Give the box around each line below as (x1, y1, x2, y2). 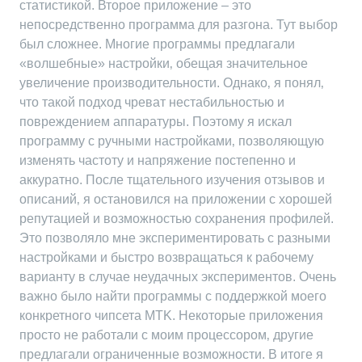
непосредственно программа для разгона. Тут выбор (19, 18, 338, 32)
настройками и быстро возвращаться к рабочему (19, 250, 314, 264)
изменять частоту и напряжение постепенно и (19, 154, 296, 167)
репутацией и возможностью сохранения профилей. (19, 212, 334, 225)
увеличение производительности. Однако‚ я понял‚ (19, 76, 324, 90)
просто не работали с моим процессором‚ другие (19, 328, 314, 342)
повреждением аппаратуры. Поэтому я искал (19, 115, 292, 128)
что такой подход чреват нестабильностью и (19, 95, 284, 109)
